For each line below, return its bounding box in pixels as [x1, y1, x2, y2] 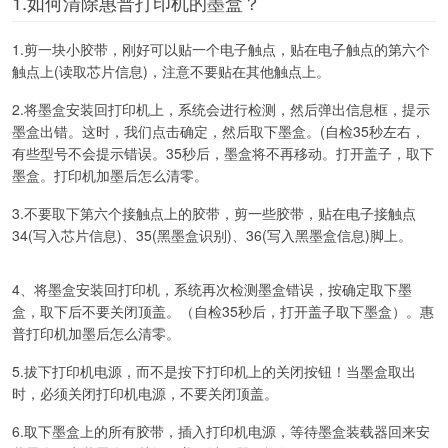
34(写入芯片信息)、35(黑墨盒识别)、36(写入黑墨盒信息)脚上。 [12, 224, 412, 245]
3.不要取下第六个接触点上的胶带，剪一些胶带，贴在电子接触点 [12, 202, 416, 223]
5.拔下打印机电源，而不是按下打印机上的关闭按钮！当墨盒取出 [12, 360, 416, 381]
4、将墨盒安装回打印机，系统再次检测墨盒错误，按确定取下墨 [12, 278, 412, 299]
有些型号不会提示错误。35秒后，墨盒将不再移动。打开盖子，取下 [12, 142, 434, 163]
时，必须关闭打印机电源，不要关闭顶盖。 [12, 382, 278, 403]
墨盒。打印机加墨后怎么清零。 [12, 164, 208, 185]
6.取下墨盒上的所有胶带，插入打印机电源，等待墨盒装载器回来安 [12, 420, 430, 441]
